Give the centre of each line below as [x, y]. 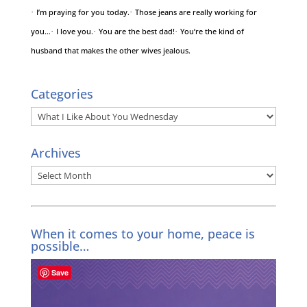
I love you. [74, 31]
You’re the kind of [212, 31]
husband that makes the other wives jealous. [110, 50]
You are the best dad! [136, 31]
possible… [60, 246]
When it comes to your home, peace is [143, 234]
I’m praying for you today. [83, 12]
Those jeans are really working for [196, 12]
